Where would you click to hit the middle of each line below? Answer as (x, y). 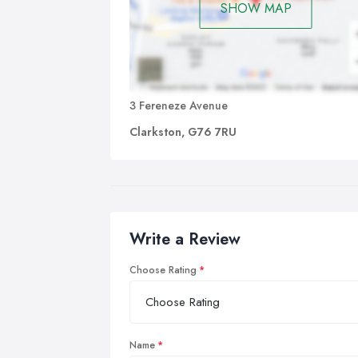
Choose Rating (163, 270)
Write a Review (185, 239)
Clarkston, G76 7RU (183, 131)
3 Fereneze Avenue (179, 105)
